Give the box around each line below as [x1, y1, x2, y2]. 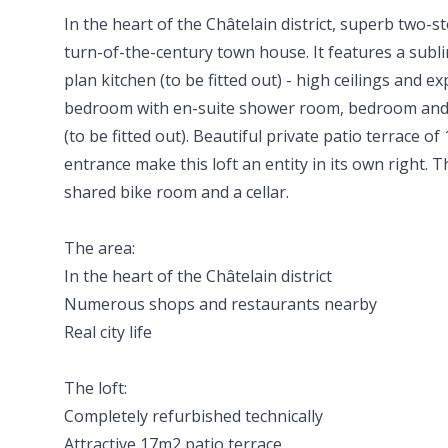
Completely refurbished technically [64, 405, 323, 427]
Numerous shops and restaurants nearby [64, 293, 377, 315]
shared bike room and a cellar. [64, 181, 289, 203]
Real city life [64, 321, 152, 343]
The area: [64, 237, 135, 259]
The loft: [64, 377, 127, 399]
